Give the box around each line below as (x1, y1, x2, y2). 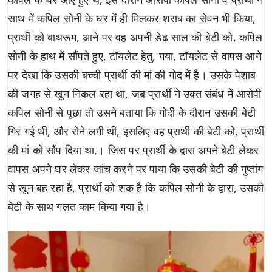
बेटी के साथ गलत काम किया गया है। (8, 199, 151, 214)
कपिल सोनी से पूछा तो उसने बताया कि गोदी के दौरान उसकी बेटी (8, 105, 256, 120)
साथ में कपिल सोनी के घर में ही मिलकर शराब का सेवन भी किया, (8, 11, 256, 26)
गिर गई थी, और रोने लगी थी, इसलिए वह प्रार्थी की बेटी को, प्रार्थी (8, 124, 264, 139)
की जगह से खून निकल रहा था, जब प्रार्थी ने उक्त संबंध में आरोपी (8, 86, 262, 101)
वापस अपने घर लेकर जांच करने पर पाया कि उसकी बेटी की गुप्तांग (8, 161, 263, 177)
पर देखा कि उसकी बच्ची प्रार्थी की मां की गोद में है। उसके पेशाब (8, 67, 256, 83)
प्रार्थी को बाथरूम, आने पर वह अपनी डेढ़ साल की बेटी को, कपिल (8, 30, 263, 45)
